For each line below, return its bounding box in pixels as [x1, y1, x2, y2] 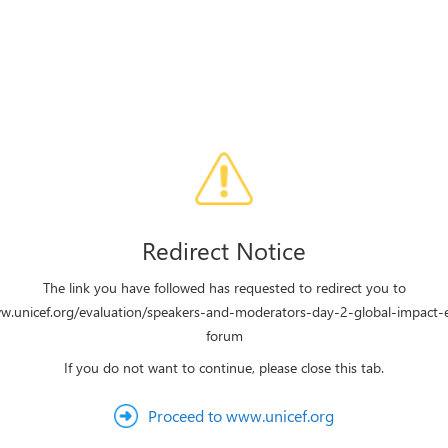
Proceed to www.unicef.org [148, 405, 334, 426]
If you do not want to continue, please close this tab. [64, 358, 384, 377]
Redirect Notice [142, 234, 306, 266]
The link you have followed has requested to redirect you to [42, 278, 406, 297]
